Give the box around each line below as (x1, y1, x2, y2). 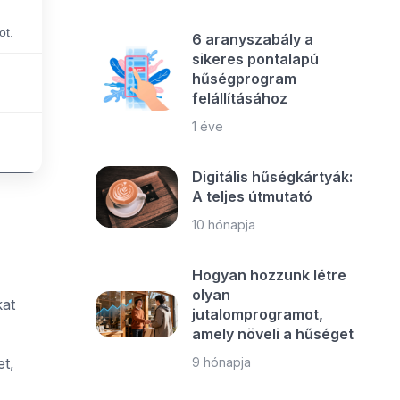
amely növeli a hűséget (192, 325, 354, 343)
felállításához (192, 89, 288, 107)
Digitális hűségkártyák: (192, 168, 354, 186)
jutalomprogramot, (192, 305, 324, 323)
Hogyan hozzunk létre (192, 266, 347, 284)
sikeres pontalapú (192, 50, 320, 68)
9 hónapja (192, 354, 252, 370)
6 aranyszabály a (192, 30, 314, 48)
